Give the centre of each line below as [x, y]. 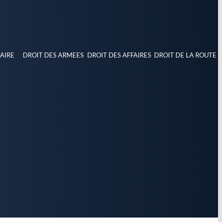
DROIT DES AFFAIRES [119, 55]
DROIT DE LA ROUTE [185, 55]
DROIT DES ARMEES [54, 55]
